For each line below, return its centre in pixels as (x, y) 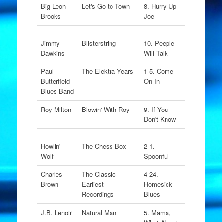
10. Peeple (159, 43)
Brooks (51, 16)
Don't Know (160, 119)
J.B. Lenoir (56, 212)
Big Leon (53, 6)
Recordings (98, 194)
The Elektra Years (107, 71)
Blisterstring (99, 43)
